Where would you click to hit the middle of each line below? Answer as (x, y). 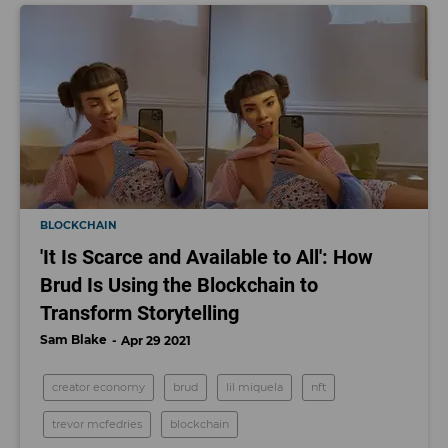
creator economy (98, 387)
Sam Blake (73, 339)
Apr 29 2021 (156, 340)
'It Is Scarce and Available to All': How (206, 257)
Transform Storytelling (139, 313)
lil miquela (254, 387)
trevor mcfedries (97, 424)
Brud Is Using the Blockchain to (179, 285)
